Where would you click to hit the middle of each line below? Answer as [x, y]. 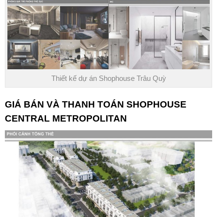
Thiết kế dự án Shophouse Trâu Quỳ [108, 78]
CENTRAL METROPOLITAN [66, 118]
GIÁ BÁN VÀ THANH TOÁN [64, 104]
